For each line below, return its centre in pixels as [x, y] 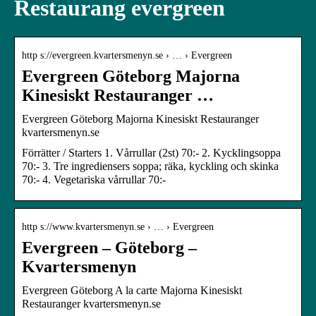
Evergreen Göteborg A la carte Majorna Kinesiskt [132, 290]
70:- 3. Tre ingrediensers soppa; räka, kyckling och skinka [150, 166]
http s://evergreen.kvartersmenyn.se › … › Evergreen [127, 55]
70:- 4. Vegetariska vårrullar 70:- [94, 179]
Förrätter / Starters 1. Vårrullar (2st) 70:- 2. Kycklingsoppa [151, 152]
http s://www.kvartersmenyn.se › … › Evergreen [118, 226]
